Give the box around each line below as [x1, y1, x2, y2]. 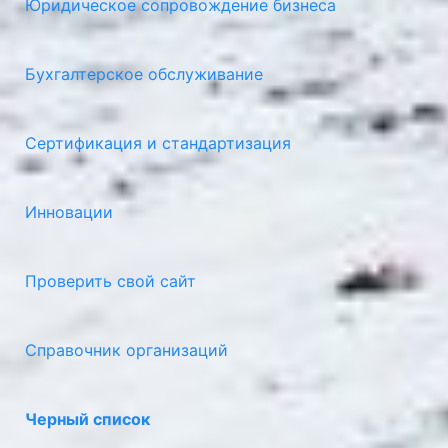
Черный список [25, 409, 150, 430]
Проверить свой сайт [25, 271, 196, 292]
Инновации [25, 202, 113, 223]
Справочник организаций [25, 340, 228, 361]
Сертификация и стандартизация [25, 133, 291, 154]
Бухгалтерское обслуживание [25, 64, 263, 85]
